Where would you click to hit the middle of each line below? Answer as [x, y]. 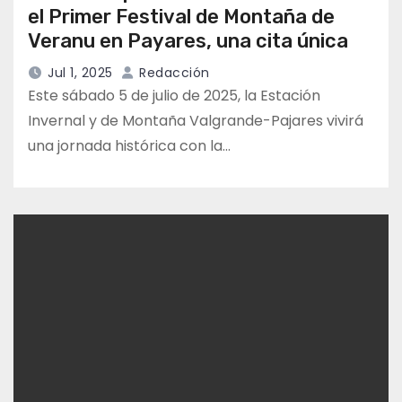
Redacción [172, 73]
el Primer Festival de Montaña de [181, 17]
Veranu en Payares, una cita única [188, 41]
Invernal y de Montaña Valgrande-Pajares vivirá [196, 121]
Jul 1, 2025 [80, 73]
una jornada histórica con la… [129, 146]
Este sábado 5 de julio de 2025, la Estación [174, 96]
